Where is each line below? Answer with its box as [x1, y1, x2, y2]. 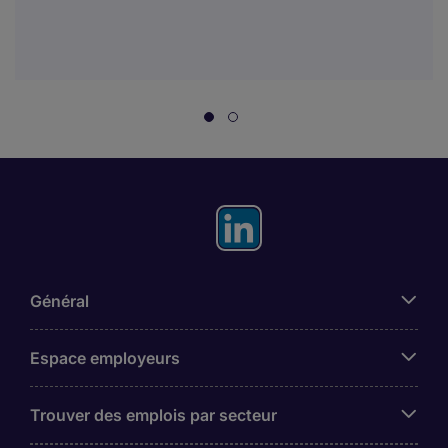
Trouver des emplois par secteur [30, 405, 277, 425]
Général [30, 291, 89, 311]
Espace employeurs [30, 348, 180, 368]
